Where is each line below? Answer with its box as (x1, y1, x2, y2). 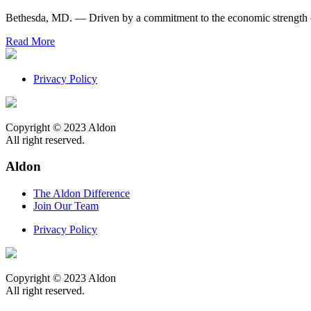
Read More (6, 35, 55, 47)
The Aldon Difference (33, 187, 130, 200)
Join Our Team (33, 200, 99, 212)
